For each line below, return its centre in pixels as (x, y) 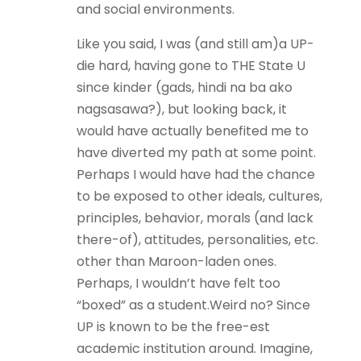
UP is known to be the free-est (173, 327)
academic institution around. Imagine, (194, 349)
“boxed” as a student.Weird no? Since (193, 305)
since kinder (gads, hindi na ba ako (184, 87)
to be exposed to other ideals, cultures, (199, 196)
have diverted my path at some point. (196, 153)
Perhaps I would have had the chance (195, 174)
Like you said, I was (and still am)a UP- (195, 44)
